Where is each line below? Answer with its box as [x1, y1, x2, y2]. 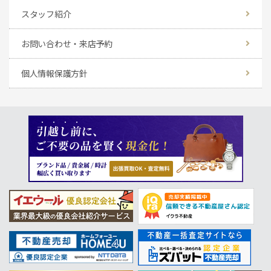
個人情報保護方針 [21, 67, 88, 79]
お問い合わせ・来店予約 [21, 37, 113, 50]
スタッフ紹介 [21, 7, 71, 20]
